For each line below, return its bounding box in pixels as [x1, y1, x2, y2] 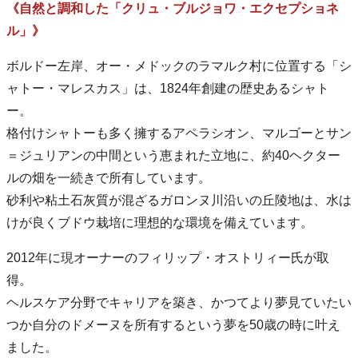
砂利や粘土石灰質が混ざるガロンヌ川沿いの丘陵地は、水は [6, 193, 352, 207]
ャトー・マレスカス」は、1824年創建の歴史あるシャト [6, 81, 329, 95]
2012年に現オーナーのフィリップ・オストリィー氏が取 [6, 250, 329, 265]
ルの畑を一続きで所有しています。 [6, 170, 211, 185]
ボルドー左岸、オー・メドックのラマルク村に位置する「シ [6, 58, 352, 73]
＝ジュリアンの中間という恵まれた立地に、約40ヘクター [6, 148, 340, 162]
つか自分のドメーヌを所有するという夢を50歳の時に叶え [6, 317, 340, 332]
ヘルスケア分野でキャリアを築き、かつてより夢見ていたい [6, 295, 352, 309]
